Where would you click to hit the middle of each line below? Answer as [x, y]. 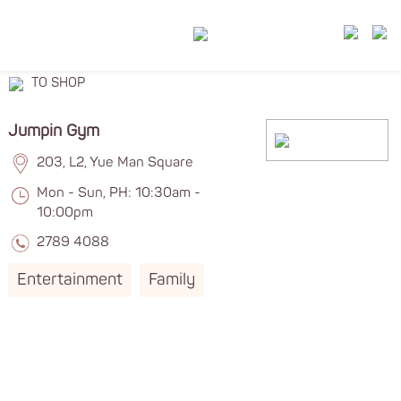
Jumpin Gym [54, 131]
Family [172, 280]
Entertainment [70, 280]
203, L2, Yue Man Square [115, 162]
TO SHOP [58, 83]
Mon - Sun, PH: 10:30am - [118, 192]
